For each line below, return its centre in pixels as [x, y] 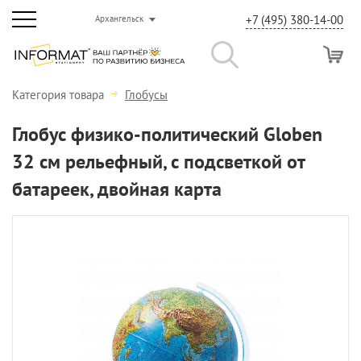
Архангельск [119, 19]
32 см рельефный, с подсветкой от [159, 162]
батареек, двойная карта [117, 189]
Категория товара [60, 95]
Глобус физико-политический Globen [167, 134]
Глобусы [146, 95]
